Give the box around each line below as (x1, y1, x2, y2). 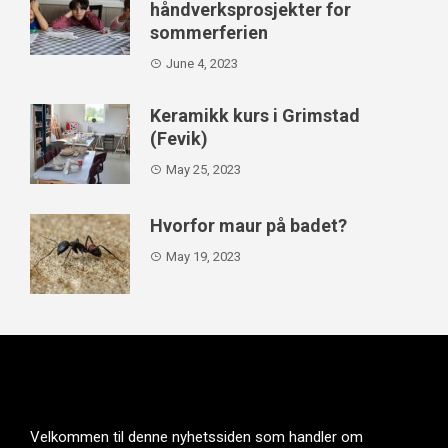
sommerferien (150, 22, 268, 44)
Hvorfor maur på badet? (150, 215, 347, 237)
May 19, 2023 (166, 249, 241, 265)
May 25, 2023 (166, 162, 241, 178)
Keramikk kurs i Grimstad (150, 105, 360, 127)
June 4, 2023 (166, 56, 238, 72)
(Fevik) (150, 128, 208, 150)
